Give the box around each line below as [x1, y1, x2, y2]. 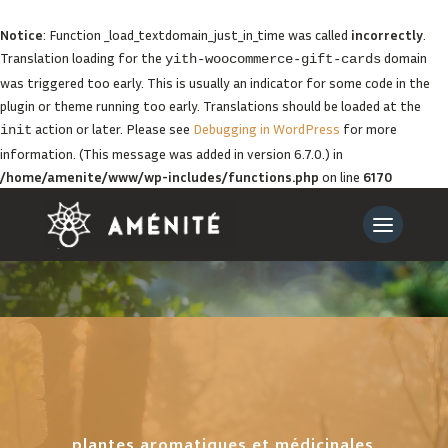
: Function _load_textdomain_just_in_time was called [43, 26, 351, 43]
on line [319, 168, 363, 185]
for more [340, 120, 397, 137]
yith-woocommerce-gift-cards [165, 51, 381, 67]
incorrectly [351, 26, 423, 43]
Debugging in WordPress [193, 120, 340, 137]
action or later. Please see [32, 120, 193, 137]
